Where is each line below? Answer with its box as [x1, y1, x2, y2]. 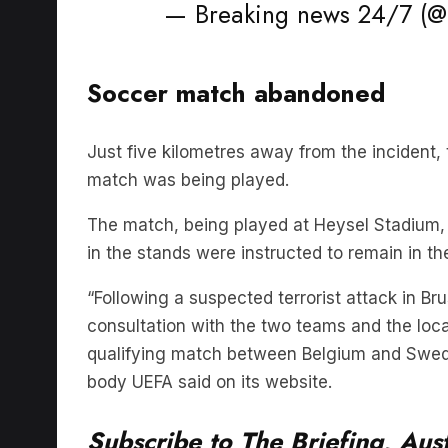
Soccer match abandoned [87, 44, 385, 81]
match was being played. [87, 139, 289, 160]
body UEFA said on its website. [87, 341, 332, 362]
